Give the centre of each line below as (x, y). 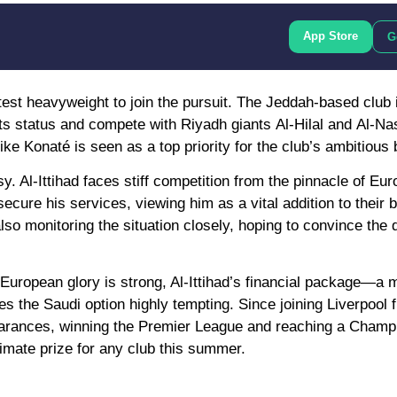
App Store (331, 35)
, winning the (94, 327)
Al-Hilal (300, 124)
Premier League (191, 327)
